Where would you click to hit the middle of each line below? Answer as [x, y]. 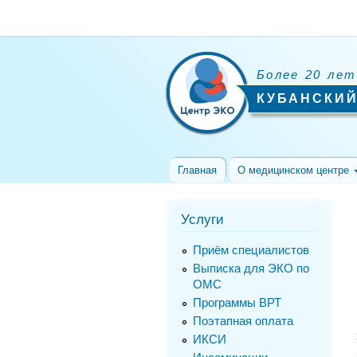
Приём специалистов [251, 251]
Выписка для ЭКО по [251, 269]
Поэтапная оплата [243, 321]
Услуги [202, 220]
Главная [198, 170]
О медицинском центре [295, 170]
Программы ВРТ [237, 302]
